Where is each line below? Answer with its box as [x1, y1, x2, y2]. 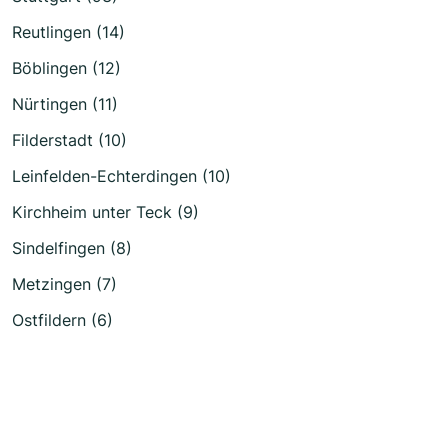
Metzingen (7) [12, 273, 117, 294]
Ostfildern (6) [12, 309, 113, 330]
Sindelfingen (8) [12, 237, 132, 258]
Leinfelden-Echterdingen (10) [12, 165, 231, 186]
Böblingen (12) [12, 57, 121, 78]
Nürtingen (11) [12, 93, 118, 114]
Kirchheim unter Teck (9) [12, 201, 199, 222]
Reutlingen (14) [12, 21, 125, 42]
